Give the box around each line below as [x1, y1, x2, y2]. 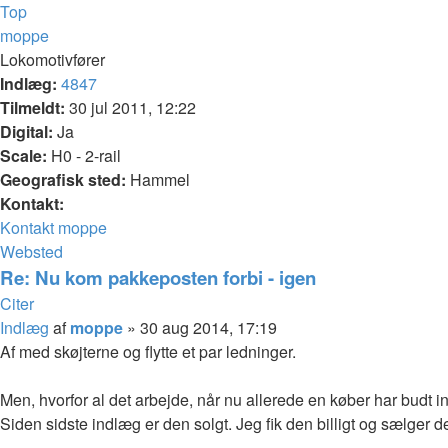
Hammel [126, 167, 190, 191]
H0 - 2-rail [47, 143, 121, 167]
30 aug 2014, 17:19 [140, 315, 277, 339]
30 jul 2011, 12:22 [65, 95, 196, 119]
